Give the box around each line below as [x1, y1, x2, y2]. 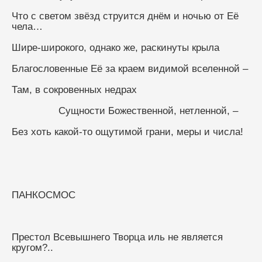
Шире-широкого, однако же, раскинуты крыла [12, 42, 219, 53]
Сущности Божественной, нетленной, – [58, 105, 238, 116]
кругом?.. [12, 242, 53, 253]
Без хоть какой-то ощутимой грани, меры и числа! [12, 126, 243, 137]
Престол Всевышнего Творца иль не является [12, 231, 223, 243]
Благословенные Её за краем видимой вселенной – [12, 63, 248, 74]
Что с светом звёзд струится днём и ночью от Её [12, 10, 239, 22]
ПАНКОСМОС [12, 189, 75, 201]
